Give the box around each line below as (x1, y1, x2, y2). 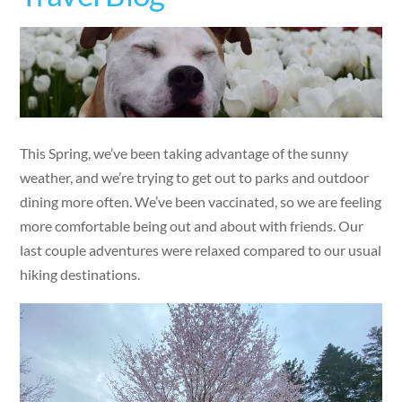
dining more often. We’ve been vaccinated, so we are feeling (20, 192, 382, 210)
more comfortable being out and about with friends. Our (20, 216, 364, 234)
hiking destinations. (20, 265, 141, 283)
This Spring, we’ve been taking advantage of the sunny (20, 144, 349, 162)
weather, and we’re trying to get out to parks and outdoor (20, 168, 370, 186)
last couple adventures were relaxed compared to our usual (20, 240, 382, 258)
